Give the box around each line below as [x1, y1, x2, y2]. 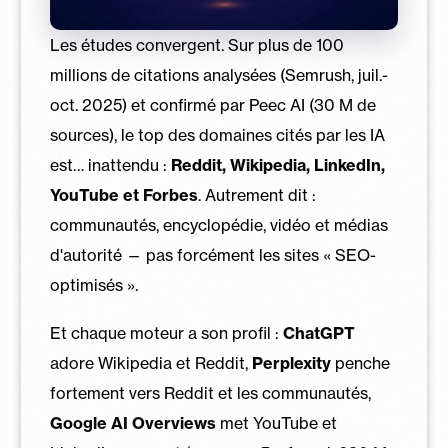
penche [330, 352, 390, 373]
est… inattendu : [49, 155, 171, 176]
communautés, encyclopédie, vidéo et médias [49, 215, 388, 236]
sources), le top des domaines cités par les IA [49, 125, 385, 146]
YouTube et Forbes [49, 185, 198, 206]
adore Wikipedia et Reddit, [49, 352, 252, 373]
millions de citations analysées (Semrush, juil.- [49, 65, 388, 86]
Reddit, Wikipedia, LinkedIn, [170, 155, 385, 176]
